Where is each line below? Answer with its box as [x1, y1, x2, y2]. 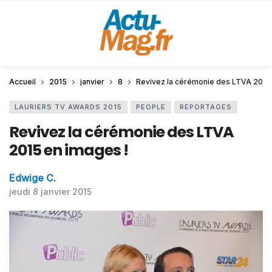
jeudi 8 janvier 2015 [9, 186, 92, 197]
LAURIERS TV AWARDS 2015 [15, 103, 122, 111]
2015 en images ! [9, 140, 128, 161]
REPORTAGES [180, 103, 232, 111]
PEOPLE [136, 103, 166, 111]
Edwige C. [9, 172, 56, 184]
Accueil [9, 77, 36, 86]
